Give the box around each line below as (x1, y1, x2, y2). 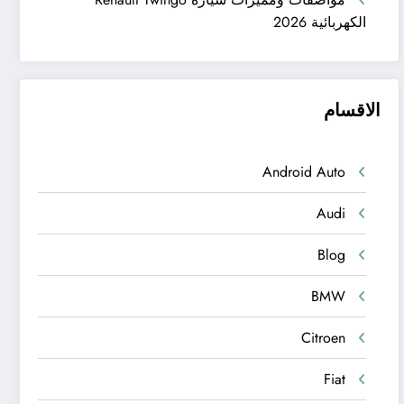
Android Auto (262, 161, 345, 183)
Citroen (300, 327, 345, 349)
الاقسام (323, 97, 381, 124)
